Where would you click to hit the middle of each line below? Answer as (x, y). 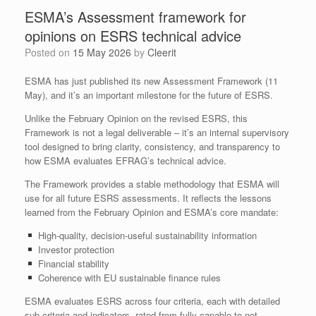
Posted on (52, 52)
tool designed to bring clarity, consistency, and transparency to (152, 146)
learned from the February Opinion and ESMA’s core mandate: (152, 212)
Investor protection (74, 249)
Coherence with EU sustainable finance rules (128, 278)
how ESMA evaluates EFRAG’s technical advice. (126, 160)
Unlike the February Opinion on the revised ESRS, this (136, 118)
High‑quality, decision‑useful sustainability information (146, 235)
